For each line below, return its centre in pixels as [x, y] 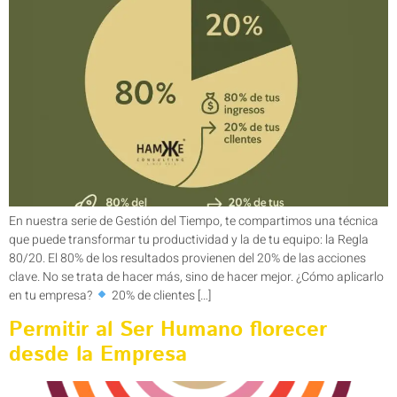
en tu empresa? [52, 295]
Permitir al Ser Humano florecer [168, 330]
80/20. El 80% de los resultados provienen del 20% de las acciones [187, 258]
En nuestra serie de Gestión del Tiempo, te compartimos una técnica [194, 221]
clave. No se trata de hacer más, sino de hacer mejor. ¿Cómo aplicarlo [196, 276]
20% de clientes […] [160, 295]
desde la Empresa [98, 355]
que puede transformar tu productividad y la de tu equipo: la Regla [189, 239]
